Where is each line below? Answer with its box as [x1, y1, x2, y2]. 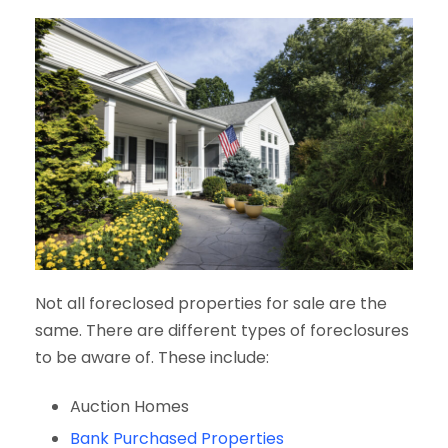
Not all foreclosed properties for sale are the [35, 291, 387, 315]
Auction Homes [70, 394, 189, 418]
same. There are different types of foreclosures [35, 318, 409, 342]
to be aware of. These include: [35, 345, 269, 369]
